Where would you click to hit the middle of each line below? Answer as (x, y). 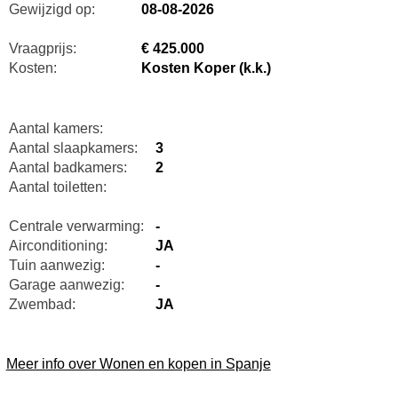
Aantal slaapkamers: (73, 147)
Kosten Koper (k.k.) (206, 68)
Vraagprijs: (42, 48)
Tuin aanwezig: (56, 265)
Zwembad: (42, 304)
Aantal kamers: (56, 128)
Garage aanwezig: (66, 284)
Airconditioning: (58, 245)
